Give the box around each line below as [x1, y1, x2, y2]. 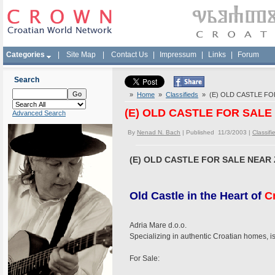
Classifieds [166, 91, 198, 98]
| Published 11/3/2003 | [180, 129, 252, 136]
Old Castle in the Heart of [130, 190, 265, 202]
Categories [6, 50, 45, 59]
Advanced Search [12, 109, 66, 117]
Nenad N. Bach [137, 129, 180, 136]
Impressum [160, 50, 196, 59]
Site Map [66, 50, 96, 59]
